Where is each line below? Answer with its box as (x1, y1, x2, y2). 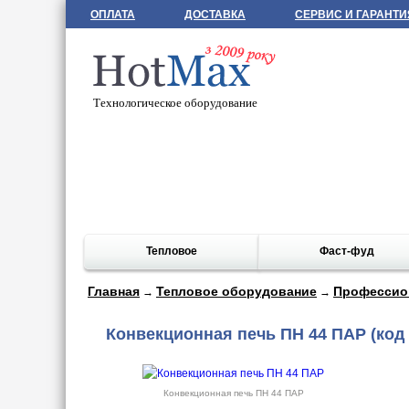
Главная (88, 284, 140, 299)
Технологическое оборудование (93, 96, 257, 110)
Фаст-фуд (319, 245, 374, 257)
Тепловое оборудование (156, 284, 317, 299)
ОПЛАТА (90, 8, 135, 21)
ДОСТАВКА (184, 8, 246, 21)
